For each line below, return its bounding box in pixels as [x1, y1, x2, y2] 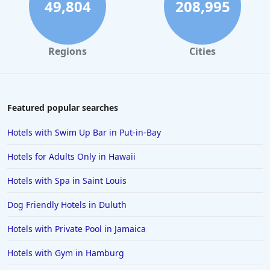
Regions [48, 45, 87, 58]
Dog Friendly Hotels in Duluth [7, 199, 127, 211]
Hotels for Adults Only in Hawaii [7, 151, 136, 163]
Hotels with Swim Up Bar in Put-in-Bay [7, 127, 161, 139]
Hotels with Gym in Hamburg [7, 247, 124, 259]
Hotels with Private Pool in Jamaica [7, 223, 146, 235]
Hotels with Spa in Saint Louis [7, 175, 127, 187]
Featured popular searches [7, 102, 118, 114]
